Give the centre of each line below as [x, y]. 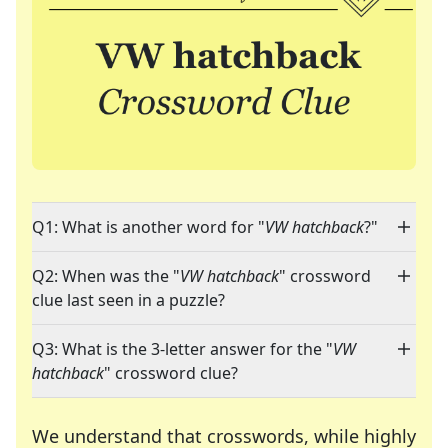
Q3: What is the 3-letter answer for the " [182, 349]
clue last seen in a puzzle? [128, 300]
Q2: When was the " [106, 276]
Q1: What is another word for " [148, 227]
